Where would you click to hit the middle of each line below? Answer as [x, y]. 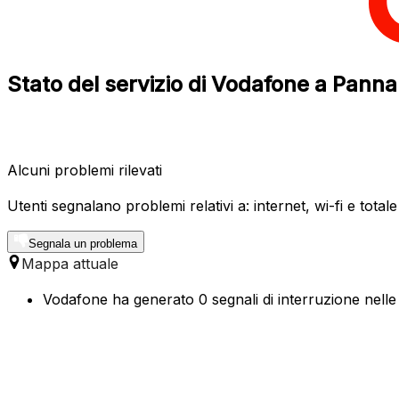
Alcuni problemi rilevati [85, 170]
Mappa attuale [70, 263]
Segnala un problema [83, 243]
